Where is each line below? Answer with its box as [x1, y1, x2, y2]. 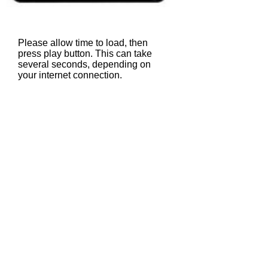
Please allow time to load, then [18, 38, 148, 48]
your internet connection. [18, 70, 122, 80]
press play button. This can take [18, 48, 152, 59]
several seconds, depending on [18, 59, 151, 69]
